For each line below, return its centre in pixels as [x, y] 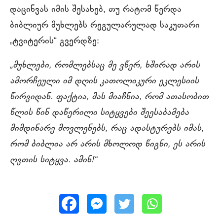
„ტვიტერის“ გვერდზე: [55, 41]
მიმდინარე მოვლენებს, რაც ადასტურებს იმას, [107, 129]
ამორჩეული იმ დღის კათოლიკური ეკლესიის [104, 81]
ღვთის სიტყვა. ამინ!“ [53, 160]
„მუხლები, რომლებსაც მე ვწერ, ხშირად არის [105, 65]
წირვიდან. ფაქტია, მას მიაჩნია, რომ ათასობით [109, 97]
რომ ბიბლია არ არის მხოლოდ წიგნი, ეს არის [108, 144]
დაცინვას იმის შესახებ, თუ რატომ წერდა [96, 10]
